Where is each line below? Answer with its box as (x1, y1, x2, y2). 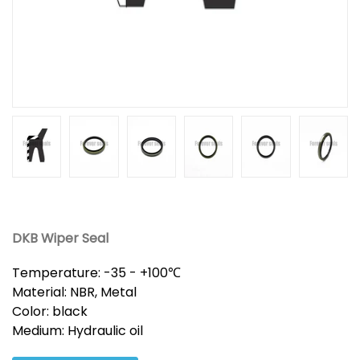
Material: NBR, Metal (12, 283, 137, 301)
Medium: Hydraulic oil (12, 321, 143, 340)
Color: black (12, 302, 88, 321)
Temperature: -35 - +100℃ (12, 264, 181, 282)
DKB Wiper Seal (12, 229, 108, 247)
